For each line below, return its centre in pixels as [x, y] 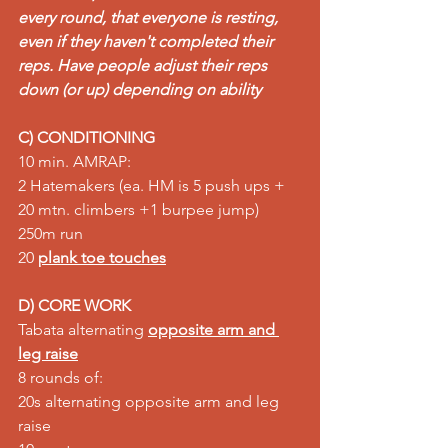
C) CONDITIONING [86, 137]
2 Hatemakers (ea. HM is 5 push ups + [153, 185]
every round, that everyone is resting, [150, 17]
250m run [54, 233]
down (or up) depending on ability [139, 89]
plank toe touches [102, 257]
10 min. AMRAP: [78, 161]
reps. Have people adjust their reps [144, 65]
